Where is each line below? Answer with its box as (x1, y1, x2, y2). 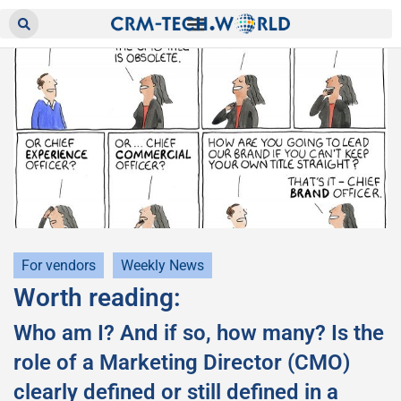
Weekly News (121, 257, 204, 274)
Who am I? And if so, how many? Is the (13, 320, 384, 346)
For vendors (21, 257, 96, 274)
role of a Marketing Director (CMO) (13, 350, 350, 375)
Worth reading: (13, 283, 181, 312)
